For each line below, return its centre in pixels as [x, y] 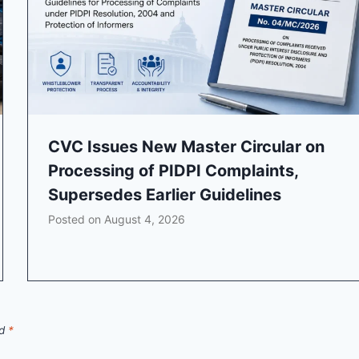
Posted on [77, 219]
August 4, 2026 [145, 219]
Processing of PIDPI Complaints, [173, 170]
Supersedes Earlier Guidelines [165, 194]
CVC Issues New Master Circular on [187, 146]
